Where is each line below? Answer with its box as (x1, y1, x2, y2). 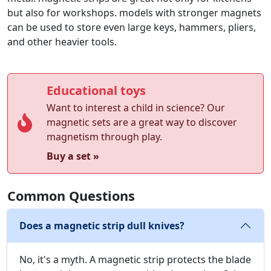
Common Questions (7, 187, 135, 205)
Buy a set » (47, 149, 99, 163)
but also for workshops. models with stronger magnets (7, 6, 261, 20)
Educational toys (47, 82, 146, 99)
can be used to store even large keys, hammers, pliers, (7, 21, 256, 34)
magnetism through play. (47, 130, 162, 144)
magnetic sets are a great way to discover (47, 116, 237, 129)
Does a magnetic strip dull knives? (19, 219, 184, 233)
